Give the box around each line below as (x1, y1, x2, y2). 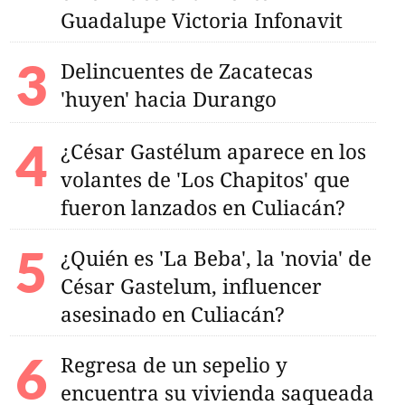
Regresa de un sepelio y (60, 350, 287, 379)
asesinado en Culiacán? (60, 299, 285, 328)
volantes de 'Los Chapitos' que (60, 165, 350, 193)
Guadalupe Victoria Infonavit (60, 5, 343, 34)
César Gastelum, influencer (60, 271, 322, 300)
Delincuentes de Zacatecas (60, 56, 313, 85)
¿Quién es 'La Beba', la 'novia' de (60, 243, 372, 272)
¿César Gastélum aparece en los (60, 137, 366, 165)
